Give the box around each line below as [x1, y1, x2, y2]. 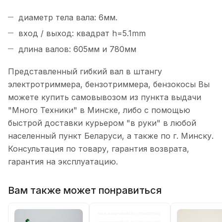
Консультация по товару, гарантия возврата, [8, 144, 189, 154]
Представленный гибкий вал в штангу [8, 66, 162, 77]
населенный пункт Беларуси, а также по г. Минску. [8, 131, 214, 141]
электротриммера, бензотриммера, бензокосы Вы [8, 79, 210, 90]
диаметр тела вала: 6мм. [18, 12, 117, 23]
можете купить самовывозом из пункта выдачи [8, 92, 201, 103]
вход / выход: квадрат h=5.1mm [18, 28, 146, 39]
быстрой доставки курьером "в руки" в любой [8, 118, 196, 128]
